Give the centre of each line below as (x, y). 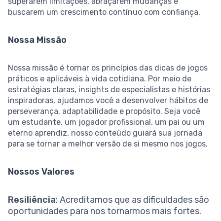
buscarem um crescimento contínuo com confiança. (104, 12)
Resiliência (32, 200)
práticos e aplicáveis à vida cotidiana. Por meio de (100, 79)
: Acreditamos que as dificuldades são (132, 200)
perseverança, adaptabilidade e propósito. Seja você (104, 111)
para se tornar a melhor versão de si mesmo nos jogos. (108, 144)
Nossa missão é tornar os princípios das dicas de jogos (108, 68)
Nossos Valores (41, 172)
